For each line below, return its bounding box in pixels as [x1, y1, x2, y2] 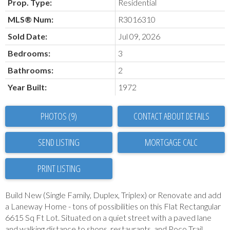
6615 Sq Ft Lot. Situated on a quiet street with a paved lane [5, 213, 212, 223]
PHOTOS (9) [41, 110, 77, 123]
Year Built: [8, 82, 47, 92]
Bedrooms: [8, 48, 50, 59]
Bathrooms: [8, 65, 53, 75]
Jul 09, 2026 [118, 31, 160, 42]
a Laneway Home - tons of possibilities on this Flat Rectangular [5, 201, 221, 212]
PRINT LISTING [37, 162, 81, 175]
